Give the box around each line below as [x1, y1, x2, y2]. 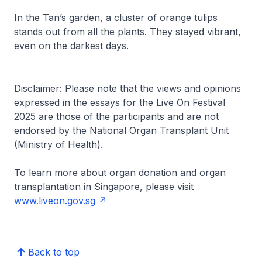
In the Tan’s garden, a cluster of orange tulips [14, 12, 218, 23]
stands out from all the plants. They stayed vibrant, [14, 26, 241, 37]
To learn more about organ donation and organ [14, 167, 226, 178]
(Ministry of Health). [14, 139, 103, 150]
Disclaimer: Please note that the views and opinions [14, 82, 241, 94]
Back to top [28, 246, 80, 258]
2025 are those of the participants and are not [14, 111, 219, 122]
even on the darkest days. [14, 40, 129, 51]
